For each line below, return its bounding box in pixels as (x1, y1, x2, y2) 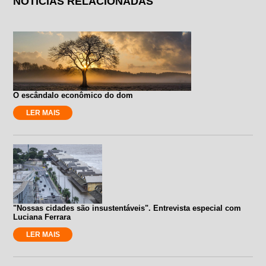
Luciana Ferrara (13, 212, 71, 221)
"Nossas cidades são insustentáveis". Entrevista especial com (13, 203, 242, 213)
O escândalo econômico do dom (13, 90, 134, 100)
